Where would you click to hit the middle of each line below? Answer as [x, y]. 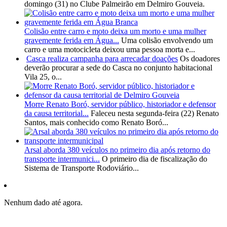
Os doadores [200, 59]
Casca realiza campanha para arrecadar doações [102, 59]
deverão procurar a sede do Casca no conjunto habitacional [118, 68]
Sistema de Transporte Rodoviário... [82, 168]
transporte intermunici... [62, 159]
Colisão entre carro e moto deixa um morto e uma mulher [115, 31]
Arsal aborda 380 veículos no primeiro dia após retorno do [117, 150]
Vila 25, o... [43, 77]
